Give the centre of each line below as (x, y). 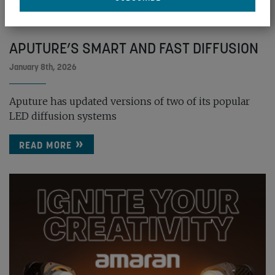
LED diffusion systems (63, 116)
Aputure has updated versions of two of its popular (130, 101)
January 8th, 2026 (43, 67)
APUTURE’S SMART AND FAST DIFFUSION (134, 48)
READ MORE (45, 145)
